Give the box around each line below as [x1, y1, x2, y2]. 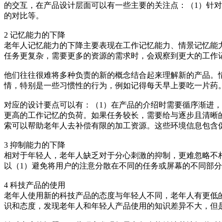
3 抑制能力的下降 [4, 141, 65, 150]
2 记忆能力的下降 [4, 31, 65, 40]
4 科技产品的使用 [4, 181, 65, 190]
